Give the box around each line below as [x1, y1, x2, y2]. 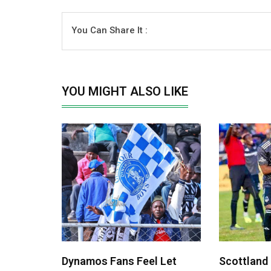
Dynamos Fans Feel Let [62, 255, 177, 267]
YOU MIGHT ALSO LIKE [62, 84, 188, 99]
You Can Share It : [71, 25, 148, 36]
